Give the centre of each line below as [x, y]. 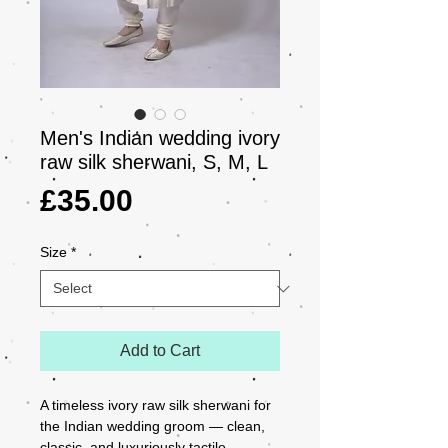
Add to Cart [160, 350]
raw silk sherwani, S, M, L [154, 162]
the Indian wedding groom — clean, [152, 426]
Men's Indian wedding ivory [160, 138]
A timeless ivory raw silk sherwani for [155, 405]
